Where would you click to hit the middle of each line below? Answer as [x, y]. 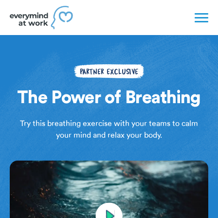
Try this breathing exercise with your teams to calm [109, 124]
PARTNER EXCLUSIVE [109, 72]
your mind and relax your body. [109, 135]
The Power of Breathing [109, 97]
